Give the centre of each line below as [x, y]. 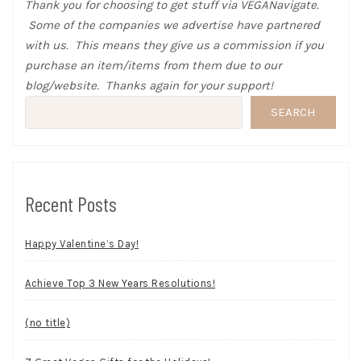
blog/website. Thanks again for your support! [149, 86]
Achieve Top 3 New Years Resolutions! [120, 284]
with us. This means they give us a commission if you [174, 46]
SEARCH [293, 112]
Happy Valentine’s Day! [82, 244]
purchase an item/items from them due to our [153, 66]
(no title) [48, 323]
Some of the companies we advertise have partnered [172, 25]
